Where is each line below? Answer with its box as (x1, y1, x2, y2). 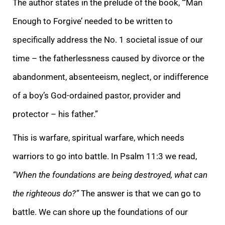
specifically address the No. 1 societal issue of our (13, 34, 203, 45)
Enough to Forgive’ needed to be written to (13, 16, 173, 26)
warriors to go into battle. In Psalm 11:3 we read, (13, 151, 197, 161)
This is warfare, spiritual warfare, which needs (13, 132, 184, 143)
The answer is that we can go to (79, 188, 201, 198)
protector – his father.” (13, 108, 98, 119)
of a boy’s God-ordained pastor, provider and (13, 90, 181, 100)
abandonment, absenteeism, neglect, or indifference (13, 71, 208, 82)
